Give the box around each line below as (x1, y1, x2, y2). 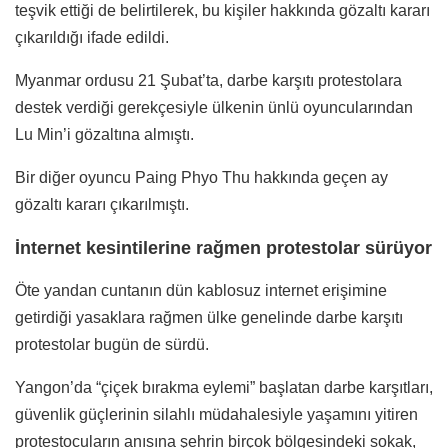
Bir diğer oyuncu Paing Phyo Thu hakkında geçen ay (15, 168, 388, 186)
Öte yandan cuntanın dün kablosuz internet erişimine (15, 281, 387, 299)
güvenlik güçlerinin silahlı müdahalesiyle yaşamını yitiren (15, 405, 418, 423)
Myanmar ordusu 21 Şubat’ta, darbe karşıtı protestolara (15, 71, 402, 89)
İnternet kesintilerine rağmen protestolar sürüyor (15, 237, 432, 258)
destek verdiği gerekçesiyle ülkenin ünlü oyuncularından (15, 98, 413, 116)
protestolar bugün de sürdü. (15, 335, 209, 353)
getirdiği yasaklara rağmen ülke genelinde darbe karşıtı (15, 308, 403, 326)
